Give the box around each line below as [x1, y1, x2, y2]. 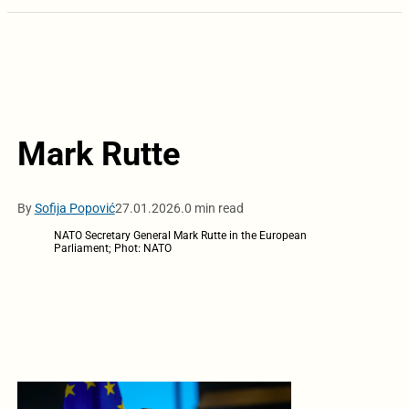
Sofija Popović [34, 200, 115, 215]
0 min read [184, 200, 244, 215]
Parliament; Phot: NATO [53, 241, 172, 255]
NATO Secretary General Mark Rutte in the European [53, 228, 307, 242]
